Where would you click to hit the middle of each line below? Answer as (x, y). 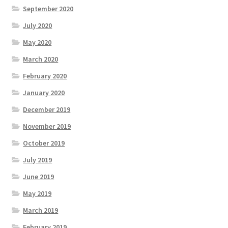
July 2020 (38, 25)
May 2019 (37, 193)
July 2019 (38, 160)
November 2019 (47, 126)
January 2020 (44, 92)
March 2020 (41, 59)
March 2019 (41, 210)
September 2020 (48, 8)
